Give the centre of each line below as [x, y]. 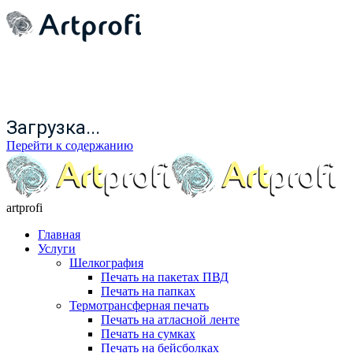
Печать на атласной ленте [170, 320]
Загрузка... [53, 128]
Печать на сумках [148, 334]
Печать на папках [148, 291]
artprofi [24, 208]
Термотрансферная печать [139, 305]
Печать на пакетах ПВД [165, 277]
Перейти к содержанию [70, 145]
